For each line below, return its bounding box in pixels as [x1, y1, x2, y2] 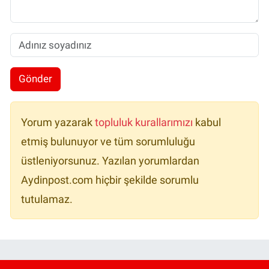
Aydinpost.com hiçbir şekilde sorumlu [21, 174, 199, 186]
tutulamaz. [21, 193, 73, 205]
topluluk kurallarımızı [95, 116, 195, 128]
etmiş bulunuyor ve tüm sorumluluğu [21, 135, 195, 148]
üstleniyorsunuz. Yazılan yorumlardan [21, 154, 199, 167]
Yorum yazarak [21, 116, 95, 128]
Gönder [18, 73, 52, 85]
